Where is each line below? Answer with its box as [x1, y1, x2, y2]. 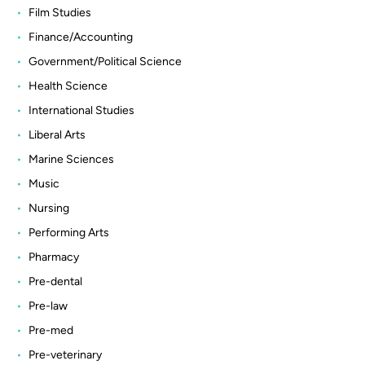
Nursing [29, 200, 69, 215]
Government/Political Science [29, 54, 182, 68]
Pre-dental [29, 274, 82, 288]
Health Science [29, 78, 108, 93]
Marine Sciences [29, 152, 114, 166]
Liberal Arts [29, 127, 86, 142]
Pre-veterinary [29, 347, 102, 362]
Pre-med [29, 323, 73, 337]
